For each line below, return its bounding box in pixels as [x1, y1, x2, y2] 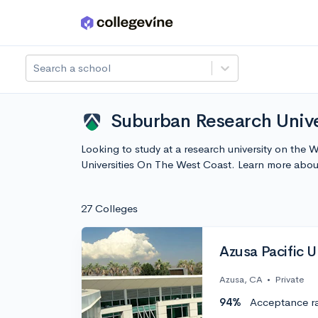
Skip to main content [15, 19, 115, 33]
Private [275, 273, 304, 286]
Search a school [33, 61, 111, 75]
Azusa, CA [219, 273, 263, 286]
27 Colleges [81, 202, 138, 215]
